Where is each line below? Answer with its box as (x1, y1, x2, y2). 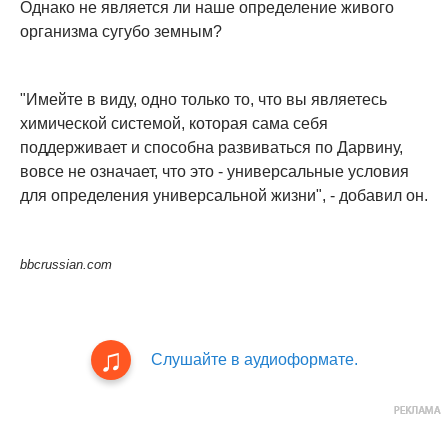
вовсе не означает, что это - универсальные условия (20, 163, 409, 181)
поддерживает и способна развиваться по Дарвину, (20, 139, 403, 157)
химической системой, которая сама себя (20, 115, 328, 133)
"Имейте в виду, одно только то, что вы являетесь (20, 91, 387, 109)
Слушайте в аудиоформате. (150, 351, 358, 369)
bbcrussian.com (20, 257, 112, 273)
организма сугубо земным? (20, 23, 222, 41)
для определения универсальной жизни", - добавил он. (20, 187, 428, 205)
